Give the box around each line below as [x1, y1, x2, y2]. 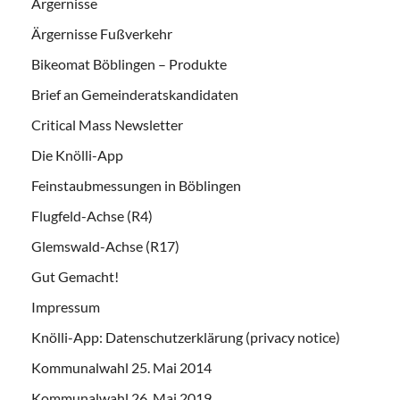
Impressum [31, 297, 100, 315]
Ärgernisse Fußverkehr [31, 24, 172, 42]
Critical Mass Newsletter [31, 115, 183, 133]
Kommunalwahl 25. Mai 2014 [31, 358, 212, 376]
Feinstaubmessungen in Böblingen [31, 176, 241, 194]
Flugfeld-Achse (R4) [31, 206, 153, 224]
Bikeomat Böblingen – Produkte [31, 54, 227, 72]
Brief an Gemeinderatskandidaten [31, 85, 238, 103]
